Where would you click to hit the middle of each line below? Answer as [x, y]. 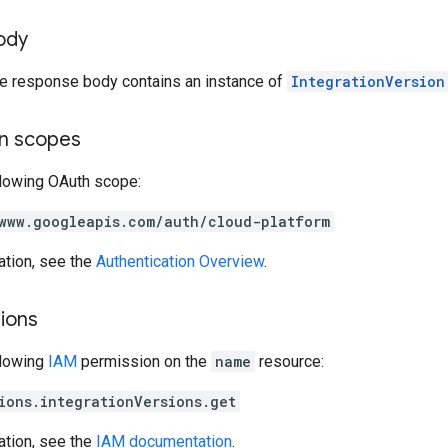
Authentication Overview [180, 261]
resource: [289, 361]
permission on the [144, 361]
